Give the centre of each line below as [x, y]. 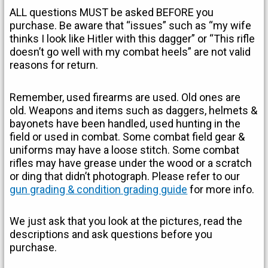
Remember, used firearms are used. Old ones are [125, 97]
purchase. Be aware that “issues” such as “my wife [131, 26]
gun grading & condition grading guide [99, 189]
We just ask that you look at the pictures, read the [126, 221]
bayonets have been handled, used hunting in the [125, 123]
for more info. [221, 189]
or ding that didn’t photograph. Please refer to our [125, 176]
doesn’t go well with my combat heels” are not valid [130, 52]
